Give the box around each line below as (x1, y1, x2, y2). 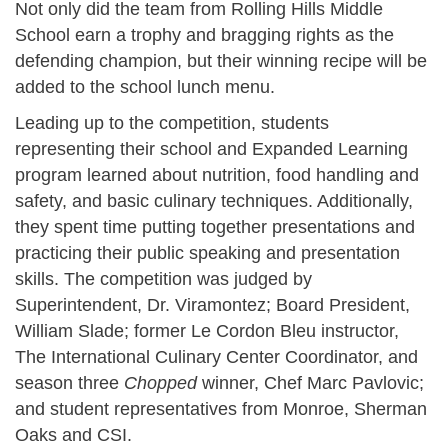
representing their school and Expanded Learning (15, 138, 408, 159)
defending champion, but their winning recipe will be (15, 50, 427, 71)
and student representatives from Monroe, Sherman (15, 398, 427, 419)
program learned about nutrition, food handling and (15, 164, 419, 185)
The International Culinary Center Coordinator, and (15, 346, 418, 367)
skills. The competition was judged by (15, 268, 312, 289)
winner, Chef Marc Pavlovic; (202, 372, 424, 393)
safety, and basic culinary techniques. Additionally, (15, 190, 413, 211)
